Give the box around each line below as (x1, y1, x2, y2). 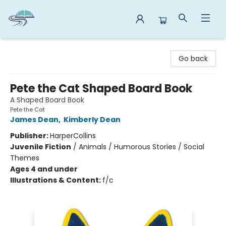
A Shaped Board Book (10, 95, 84, 105)
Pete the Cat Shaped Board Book (10, 81, 192, 96)
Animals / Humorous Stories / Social (79, 142, 204, 152)
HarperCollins (50, 131, 96, 141)
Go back (179, 53, 208, 64)
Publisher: (10, 131, 50, 141)
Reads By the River (8, 42, 72, 52)
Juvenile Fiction (10, 142, 71, 152)
